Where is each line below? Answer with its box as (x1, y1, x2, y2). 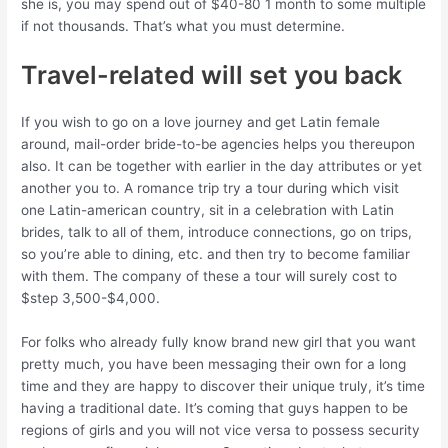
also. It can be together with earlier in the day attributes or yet (21, 158, 423, 175)
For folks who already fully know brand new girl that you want (21, 334, 417, 351)
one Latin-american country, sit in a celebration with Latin (21, 202, 395, 219)
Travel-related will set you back (21, 60, 403, 91)
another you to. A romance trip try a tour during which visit (21, 180, 400, 197)
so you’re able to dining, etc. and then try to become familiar (21, 246, 411, 263)
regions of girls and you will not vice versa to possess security (21, 422, 421, 439)
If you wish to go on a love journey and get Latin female (21, 114, 381, 131)
